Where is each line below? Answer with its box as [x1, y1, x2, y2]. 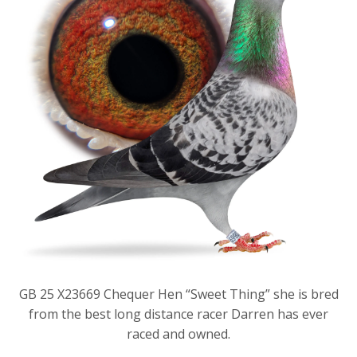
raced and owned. [127, 324, 230, 343]
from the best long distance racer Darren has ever [29, 304, 328, 323]
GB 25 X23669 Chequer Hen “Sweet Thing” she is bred [18, 284, 339, 303]
